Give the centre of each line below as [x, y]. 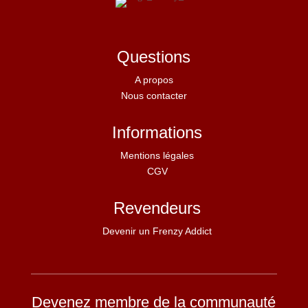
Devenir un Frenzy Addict [157, 231]
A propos [154, 79]
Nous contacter [154, 95]
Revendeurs [157, 208]
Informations [157, 132]
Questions [154, 56]
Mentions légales [157, 155]
